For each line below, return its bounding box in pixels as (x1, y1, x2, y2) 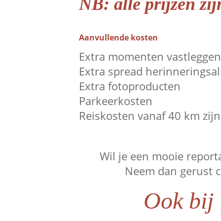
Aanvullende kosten (79, 32, 158, 43)
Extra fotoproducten (79, 78, 181, 93)
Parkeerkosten (79, 93, 152, 108)
